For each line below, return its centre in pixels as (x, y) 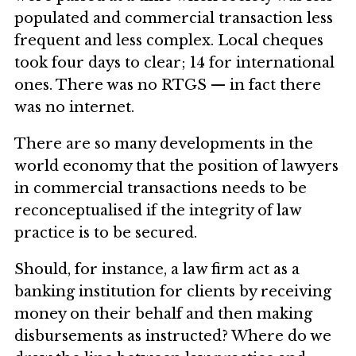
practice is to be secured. (106, 232)
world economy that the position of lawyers (176, 166)
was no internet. (74, 107)
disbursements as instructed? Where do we (173, 336)
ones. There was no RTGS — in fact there (168, 85)
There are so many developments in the (164, 143)
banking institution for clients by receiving (173, 291)
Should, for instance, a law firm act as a (157, 269)
